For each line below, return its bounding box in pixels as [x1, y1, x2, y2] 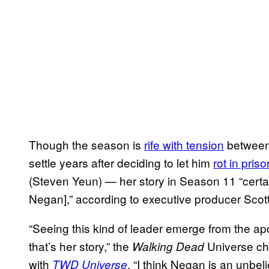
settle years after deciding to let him [29, 154, 213, 171]
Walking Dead [132, 238, 204, 254]
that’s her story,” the [29, 237, 132, 254]
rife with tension [144, 136, 224, 153]
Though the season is [29, 136, 144, 153]
